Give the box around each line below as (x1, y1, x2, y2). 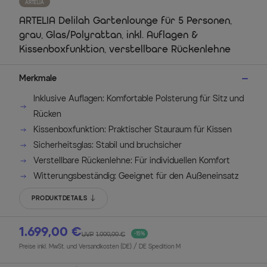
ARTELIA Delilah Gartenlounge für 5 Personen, (19, 16, 232, 26)
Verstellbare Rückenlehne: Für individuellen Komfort (33, 155, 230, 166)
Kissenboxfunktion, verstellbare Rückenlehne (19, 45, 231, 54)
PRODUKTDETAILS (32, 194, 87, 202)
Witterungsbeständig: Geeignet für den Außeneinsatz (33, 170, 238, 181)
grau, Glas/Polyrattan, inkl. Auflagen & (19, 30, 198, 40)
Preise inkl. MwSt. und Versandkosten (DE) (19, 242, 133, 250)
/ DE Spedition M (133, 242, 181, 250)
